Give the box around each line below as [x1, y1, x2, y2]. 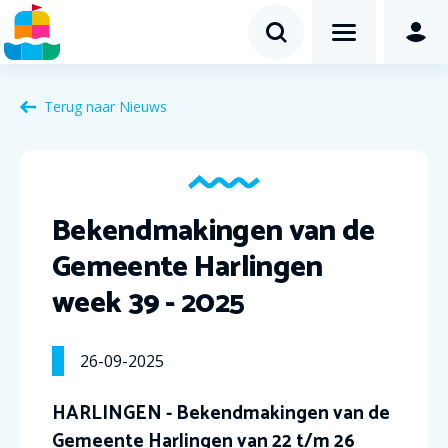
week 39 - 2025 [52, 279, 245, 328]
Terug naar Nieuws [44, 97, 167, 116]
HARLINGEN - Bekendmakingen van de [52, 398, 390, 429]
